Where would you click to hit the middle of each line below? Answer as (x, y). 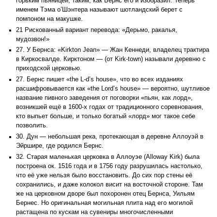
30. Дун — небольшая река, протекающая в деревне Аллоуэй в (110, 137)
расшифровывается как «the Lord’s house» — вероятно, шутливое (113, 89)
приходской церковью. (49, 69)
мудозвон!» (33, 39)
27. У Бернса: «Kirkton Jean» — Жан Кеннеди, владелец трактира (113, 50)
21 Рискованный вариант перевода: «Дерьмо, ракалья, (97, 30)
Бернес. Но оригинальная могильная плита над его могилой (104, 203)
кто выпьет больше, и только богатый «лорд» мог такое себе (106, 116)
